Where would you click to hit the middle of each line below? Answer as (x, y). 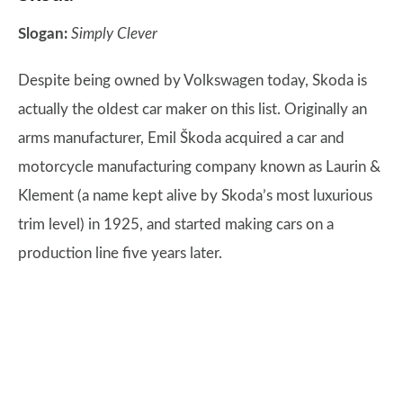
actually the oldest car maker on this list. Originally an (193, 109)
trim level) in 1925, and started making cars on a (176, 224)
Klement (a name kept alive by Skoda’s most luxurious (195, 196)
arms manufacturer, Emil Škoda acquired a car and (181, 138)
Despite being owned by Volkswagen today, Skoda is (193, 81)
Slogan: (43, 34)
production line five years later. (120, 253)
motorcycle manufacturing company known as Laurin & (199, 167)
